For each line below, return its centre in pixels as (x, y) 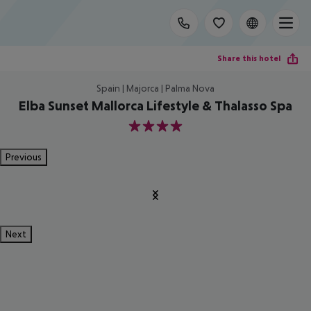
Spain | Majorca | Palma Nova (155, 88)
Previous (24, 157)
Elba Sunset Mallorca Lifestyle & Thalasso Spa (155, 106)
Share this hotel (249, 58)
